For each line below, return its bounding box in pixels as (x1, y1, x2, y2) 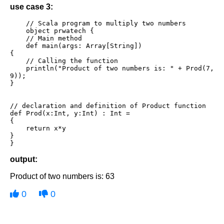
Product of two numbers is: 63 (10, 172, 114, 181)
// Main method (10, 34, 26, 42)
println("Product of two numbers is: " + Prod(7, (10, 64, 26, 72)
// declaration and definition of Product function (10, 102, 210, 110)
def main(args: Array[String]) (10, 42, 26, 50)
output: (10, 155, 37, 164)
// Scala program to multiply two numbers (10, 19, 26, 27)
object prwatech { (10, 27, 26, 35)
